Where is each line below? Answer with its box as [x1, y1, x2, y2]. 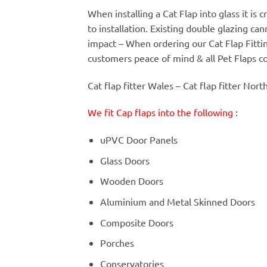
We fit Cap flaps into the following [88, 106, 233, 119]
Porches [100, 237, 134, 249]
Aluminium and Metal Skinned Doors [100, 195, 255, 207]
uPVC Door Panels [100, 133, 178, 146]
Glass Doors [100, 154, 150, 166]
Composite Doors [100, 216, 173, 228]
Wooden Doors [100, 175, 163, 187]
